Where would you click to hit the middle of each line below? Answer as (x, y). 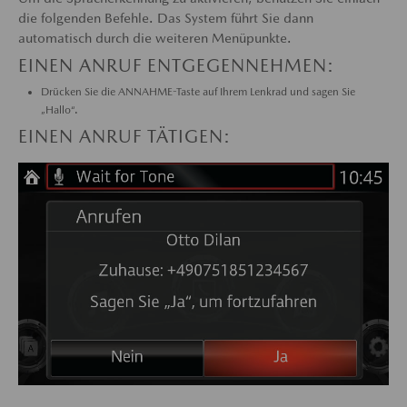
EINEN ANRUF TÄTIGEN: (124, 136)
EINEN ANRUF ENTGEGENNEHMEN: (176, 65)
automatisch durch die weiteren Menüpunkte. (155, 38)
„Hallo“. (60, 110)
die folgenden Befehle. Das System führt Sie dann (166, 18)
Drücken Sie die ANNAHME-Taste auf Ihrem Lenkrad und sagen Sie (198, 92)
